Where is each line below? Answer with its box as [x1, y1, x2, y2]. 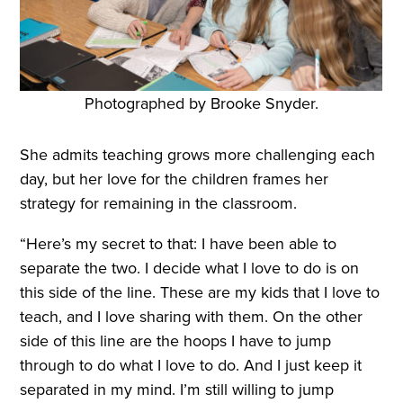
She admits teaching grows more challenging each [20, 143, 376, 166]
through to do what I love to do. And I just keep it [20, 354, 363, 377]
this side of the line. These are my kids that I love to [20, 281, 381, 304]
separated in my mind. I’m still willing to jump [20, 378, 335, 401]
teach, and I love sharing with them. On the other [20, 305, 363, 328]
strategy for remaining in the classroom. [20, 192, 298, 215]
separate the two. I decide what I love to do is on [20, 256, 360, 280]
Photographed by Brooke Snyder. [84, 92, 318, 115]
